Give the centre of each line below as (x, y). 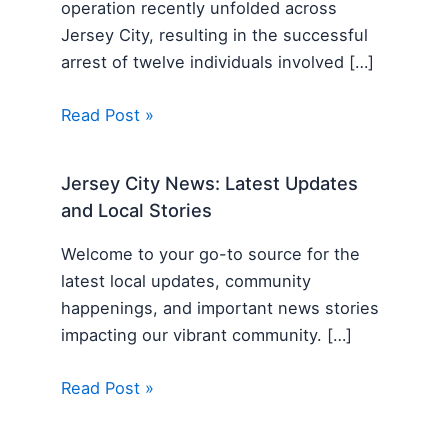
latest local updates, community (186, 280)
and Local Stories (137, 210)
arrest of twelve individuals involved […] (218, 61)
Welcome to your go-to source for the (211, 253)
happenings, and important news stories (220, 307)
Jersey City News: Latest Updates (210, 183)
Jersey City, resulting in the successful (215, 34)
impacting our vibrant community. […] (207, 334)
